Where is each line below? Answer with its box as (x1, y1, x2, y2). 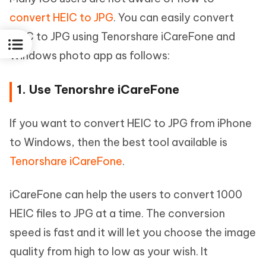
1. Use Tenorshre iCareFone (17, 82, 179, 97)
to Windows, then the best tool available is (9, 135, 227, 150)
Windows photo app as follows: (9, 49, 170, 63)
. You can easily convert (113, 11, 234, 25)
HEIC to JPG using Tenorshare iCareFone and (9, 30, 235, 44)
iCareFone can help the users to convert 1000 (9, 188, 242, 202)
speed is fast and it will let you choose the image (9, 226, 256, 240)
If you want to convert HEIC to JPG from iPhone (9, 116, 252, 131)
